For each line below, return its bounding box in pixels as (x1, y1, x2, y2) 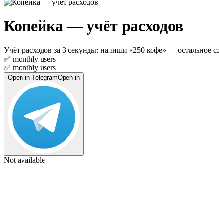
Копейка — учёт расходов (4, 17, 183, 35)
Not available (4, 155, 45, 164)
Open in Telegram (8, 73, 58, 81)
